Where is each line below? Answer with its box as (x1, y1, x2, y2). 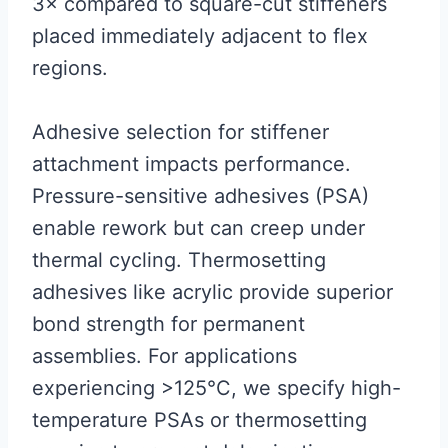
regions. (32, 55, 108, 80)
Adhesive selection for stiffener (32, 119, 329, 144)
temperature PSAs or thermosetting (32, 407, 367, 432)
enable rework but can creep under (32, 215, 365, 240)
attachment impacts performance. (32, 151, 351, 176)
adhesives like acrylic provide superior (32, 279, 393, 304)
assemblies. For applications (32, 343, 297, 368)
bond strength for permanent (32, 311, 305, 336)
